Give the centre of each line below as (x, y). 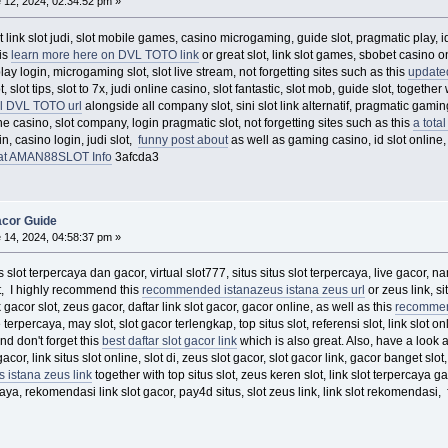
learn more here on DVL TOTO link (104, 55)
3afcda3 (135, 157)
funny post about (182, 140)
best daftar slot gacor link (169, 341)
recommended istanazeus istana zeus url (253, 290)
